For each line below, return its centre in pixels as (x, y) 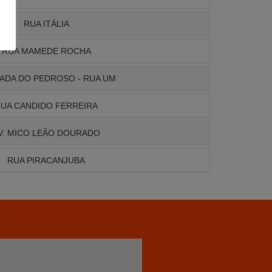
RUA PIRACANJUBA (46, 161)
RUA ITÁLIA (46, 24)
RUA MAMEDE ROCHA (46, 51)
